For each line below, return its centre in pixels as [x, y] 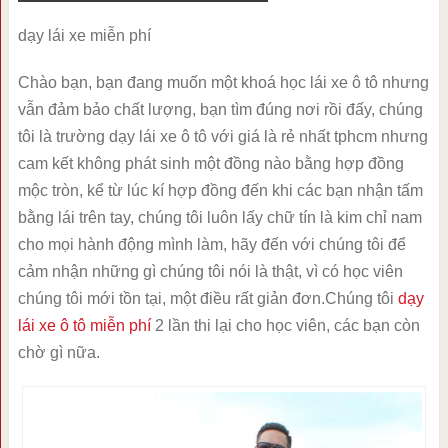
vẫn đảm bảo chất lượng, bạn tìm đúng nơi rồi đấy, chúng [220, 109]
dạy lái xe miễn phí [84, 35]
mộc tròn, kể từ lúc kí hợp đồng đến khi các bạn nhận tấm [220, 190]
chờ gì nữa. [58, 352]
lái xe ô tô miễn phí [84, 325]
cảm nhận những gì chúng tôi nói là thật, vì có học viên [210, 271]
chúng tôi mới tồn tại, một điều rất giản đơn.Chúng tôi [207, 298]
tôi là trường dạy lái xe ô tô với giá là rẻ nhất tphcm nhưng [222, 136]
